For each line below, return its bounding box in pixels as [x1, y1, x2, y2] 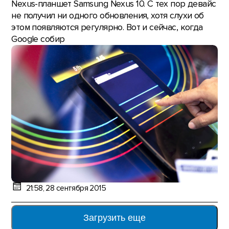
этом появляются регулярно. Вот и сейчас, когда [11, 22, 203, 33]
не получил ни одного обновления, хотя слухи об [11, 10, 204, 21]
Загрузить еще [83, 213, 146, 223]
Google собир [11, 34, 65, 45]
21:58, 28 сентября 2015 [26, 184, 106, 194]
